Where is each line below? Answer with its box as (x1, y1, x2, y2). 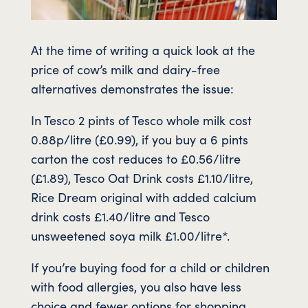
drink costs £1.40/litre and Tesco (30, 208, 210, 225)
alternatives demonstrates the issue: (30, 80, 234, 98)
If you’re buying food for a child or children (30, 258, 269, 276)
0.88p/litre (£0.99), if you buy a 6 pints (30, 131, 248, 148)
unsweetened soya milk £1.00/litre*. (30, 227, 230, 245)
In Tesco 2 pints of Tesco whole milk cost (30, 111, 252, 129)
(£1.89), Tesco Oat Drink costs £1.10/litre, (30, 169, 253, 187)
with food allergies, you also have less (30, 278, 241, 296)
